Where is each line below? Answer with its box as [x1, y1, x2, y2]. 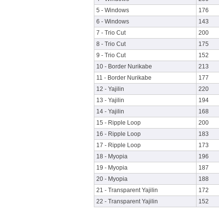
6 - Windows [96, 18, 129, 25]
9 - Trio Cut [96, 52, 126, 59]
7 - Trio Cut [96, 29, 126, 36]
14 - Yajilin [96, 108, 124, 115]
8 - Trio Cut [96, 41, 126, 47]
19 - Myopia [96, 164, 128, 171]
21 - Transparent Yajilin [96, 187, 158, 194]
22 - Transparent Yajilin [96, 198, 158, 205]
